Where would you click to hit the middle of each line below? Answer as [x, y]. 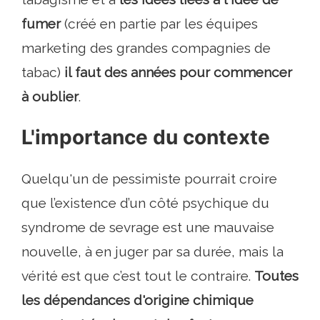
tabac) [43, 72]
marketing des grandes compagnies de [146, 48]
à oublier [50, 97]
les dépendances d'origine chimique [137, 300]
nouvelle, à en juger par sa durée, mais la [152, 252]
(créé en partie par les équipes [159, 24]
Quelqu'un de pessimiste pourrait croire [149, 179]
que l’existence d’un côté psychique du [145, 203]
